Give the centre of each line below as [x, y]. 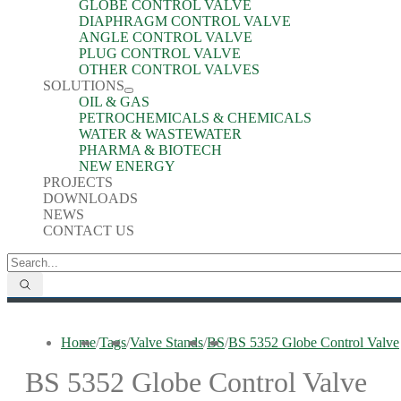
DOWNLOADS [90, 198]
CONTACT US [89, 230]
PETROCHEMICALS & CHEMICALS [195, 118]
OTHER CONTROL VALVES [169, 69]
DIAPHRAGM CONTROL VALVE [185, 21]
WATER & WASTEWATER [160, 134]
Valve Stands [166, 342]
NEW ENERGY [127, 166]
